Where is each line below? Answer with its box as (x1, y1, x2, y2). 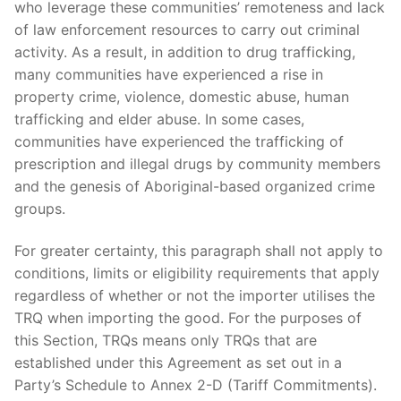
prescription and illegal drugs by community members (14, 154, 380, 173)
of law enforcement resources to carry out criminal (14, 20, 360, 38)
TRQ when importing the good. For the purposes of (14, 309, 362, 328)
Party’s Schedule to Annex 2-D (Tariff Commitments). (14, 376, 377, 395)
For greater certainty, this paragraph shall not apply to (14, 242, 383, 260)
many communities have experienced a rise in (14, 64, 323, 83)
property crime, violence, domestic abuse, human (14, 87, 349, 106)
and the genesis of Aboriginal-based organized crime (14, 176, 375, 195)
